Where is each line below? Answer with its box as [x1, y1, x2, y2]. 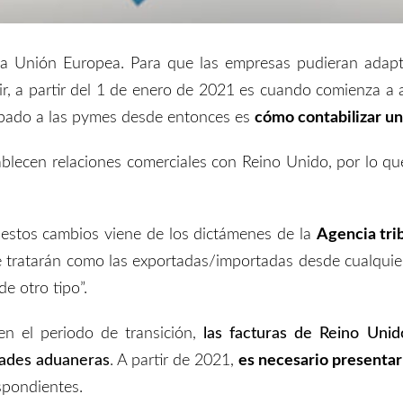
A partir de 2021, [117, 352, 238, 369]
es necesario [238, 352, 332, 369]
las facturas [203, 325, 295, 342]
